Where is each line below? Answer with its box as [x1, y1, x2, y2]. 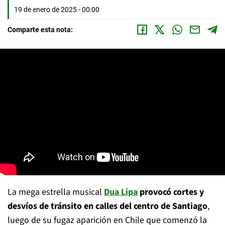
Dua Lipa [104, 186, 138, 198]
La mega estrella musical [8, 186, 104, 198]
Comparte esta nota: [8, 26, 73, 34]
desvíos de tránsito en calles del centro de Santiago [8, 200, 207, 212]
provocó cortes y [138, 186, 204, 198]
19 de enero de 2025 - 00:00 [14, 6, 99, 14]
